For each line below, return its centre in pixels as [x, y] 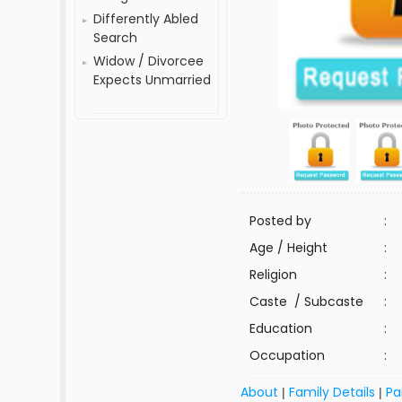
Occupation [288, 355]
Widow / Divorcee [149, 61]
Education [281, 328]
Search [116, 38]
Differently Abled [146, 19]
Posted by [281, 221]
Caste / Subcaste [307, 301]
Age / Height [289, 248]
